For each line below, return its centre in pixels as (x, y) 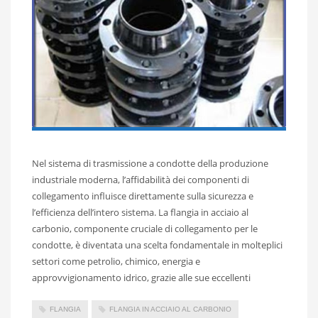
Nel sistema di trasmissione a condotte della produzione (150, 163)
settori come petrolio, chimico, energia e (116, 261)
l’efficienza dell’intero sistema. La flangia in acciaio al (140, 212)
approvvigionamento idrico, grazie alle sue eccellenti (141, 277)
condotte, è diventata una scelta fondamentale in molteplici (157, 245)
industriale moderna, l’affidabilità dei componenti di (141, 179)
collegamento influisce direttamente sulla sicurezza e (143, 196)
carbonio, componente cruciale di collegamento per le (145, 228)
